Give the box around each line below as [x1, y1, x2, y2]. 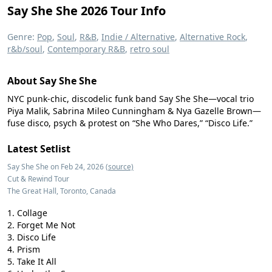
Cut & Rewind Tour [7, 174, 69, 184]
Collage [17, 207, 47, 219]
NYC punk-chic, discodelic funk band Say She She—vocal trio [7, 93, 254, 104]
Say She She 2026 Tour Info [7, 2, 166, 19]
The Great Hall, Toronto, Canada [7, 186, 116, 196]
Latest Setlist [7, 142, 70, 155]
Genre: [7, 31, 37, 42]
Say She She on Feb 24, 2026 [7, 161, 106, 172]
